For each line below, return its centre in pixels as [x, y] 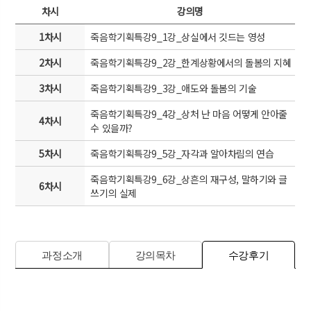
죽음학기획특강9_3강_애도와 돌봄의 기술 [174, 88]
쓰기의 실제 [114, 193]
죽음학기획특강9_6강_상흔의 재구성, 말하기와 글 [189, 179]
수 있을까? [111, 128]
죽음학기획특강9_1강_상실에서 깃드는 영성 [178, 37]
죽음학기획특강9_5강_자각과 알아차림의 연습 [182, 153]
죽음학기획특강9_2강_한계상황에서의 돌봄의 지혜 [191, 62]
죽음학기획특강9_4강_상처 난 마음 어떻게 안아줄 [189, 114]
